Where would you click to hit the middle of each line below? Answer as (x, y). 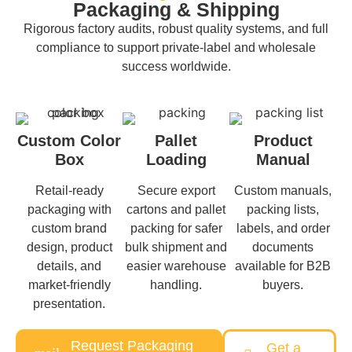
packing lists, (283, 210)
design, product (69, 247)
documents (283, 247)
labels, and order (283, 229)
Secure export (176, 191)
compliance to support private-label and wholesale (176, 47)
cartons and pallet (176, 210)
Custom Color (70, 141)
